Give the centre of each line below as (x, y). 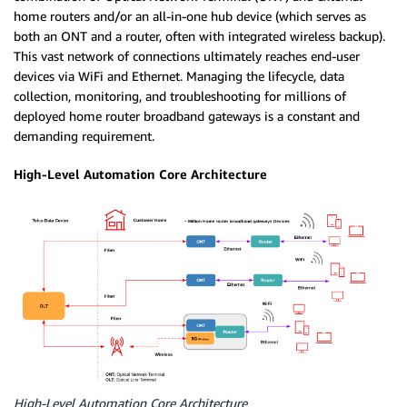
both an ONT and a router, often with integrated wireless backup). (199, 36)
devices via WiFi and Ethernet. (100, 76)
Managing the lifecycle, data (265, 76)
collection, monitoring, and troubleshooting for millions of (180, 96)
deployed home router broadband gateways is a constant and (187, 116)
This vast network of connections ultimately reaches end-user (187, 56)
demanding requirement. (84, 136)
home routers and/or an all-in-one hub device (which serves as (190, 16)
